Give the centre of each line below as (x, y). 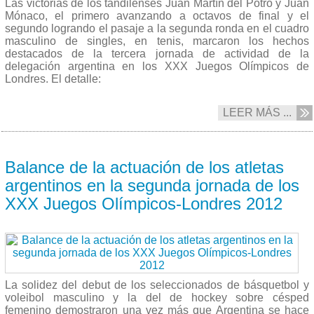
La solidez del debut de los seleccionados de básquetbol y (157, 285)
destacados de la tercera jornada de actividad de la (157, 53)
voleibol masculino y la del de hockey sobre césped (157, 297)
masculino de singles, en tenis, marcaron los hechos (157, 41)
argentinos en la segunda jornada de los (152, 185)
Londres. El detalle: (53, 78)
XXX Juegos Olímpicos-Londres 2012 (144, 203)
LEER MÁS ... (257, 112)
